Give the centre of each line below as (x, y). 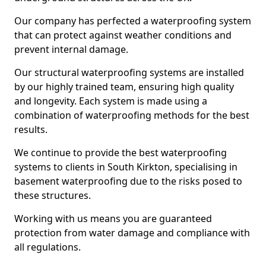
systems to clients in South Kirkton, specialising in (126, 167)
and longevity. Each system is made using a (111, 101)
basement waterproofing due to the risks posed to (128, 181)
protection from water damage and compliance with (132, 233)
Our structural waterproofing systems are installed (129, 72)
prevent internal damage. (71, 49)
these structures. (53, 195)
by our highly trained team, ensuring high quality (124, 87)
